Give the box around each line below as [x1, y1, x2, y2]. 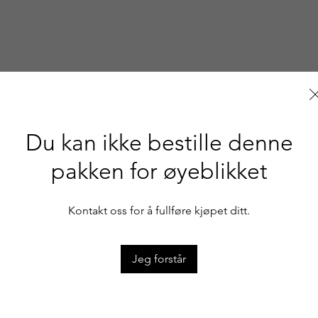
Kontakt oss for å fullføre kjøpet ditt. [68, 204, 250, 217]
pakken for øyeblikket [50, 158, 268, 185]
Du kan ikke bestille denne [25, 129, 293, 156]
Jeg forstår [132, 252, 186, 265]
